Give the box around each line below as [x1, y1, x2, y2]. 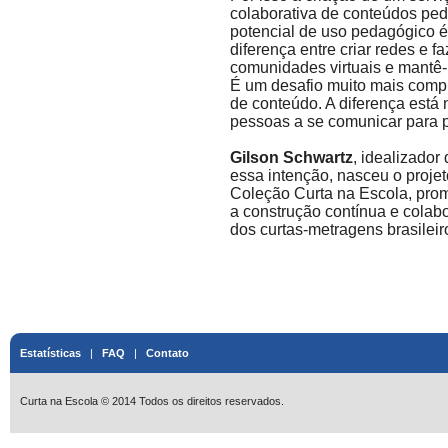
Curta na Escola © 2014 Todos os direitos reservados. [20, 395, 284, 407]
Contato [146, 347, 189, 359]
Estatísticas [20, 347, 81, 359]
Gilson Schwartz [230, 149, 353, 166]
